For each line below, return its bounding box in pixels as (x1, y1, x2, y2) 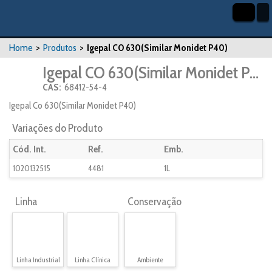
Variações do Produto (12, 121, 103, 135)
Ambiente (137, 255, 163, 264)
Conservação (127, 195, 182, 208)
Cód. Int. (13, 143, 46, 155)
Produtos (43, 42, 76, 53)
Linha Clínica (75, 255, 110, 264)
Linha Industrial (16, 255, 60, 264)
